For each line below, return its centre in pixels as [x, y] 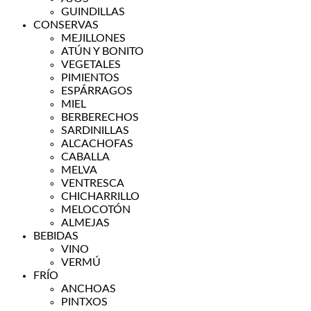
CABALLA [85, 157]
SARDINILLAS [95, 131]
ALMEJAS [85, 223]
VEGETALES [91, 65]
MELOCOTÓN [96, 210]
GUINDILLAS [93, 12]
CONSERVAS [66, 25]
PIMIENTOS [90, 78]
